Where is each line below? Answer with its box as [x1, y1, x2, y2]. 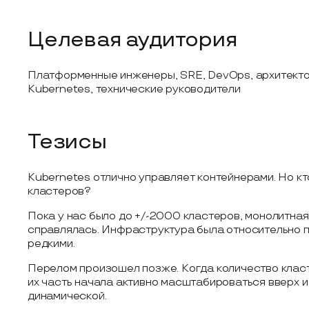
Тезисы [28, 130, 107, 154]
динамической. [28, 290, 107, 303]
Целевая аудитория [28, 28, 237, 52]
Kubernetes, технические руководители [28, 83, 241, 96]
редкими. [28, 237, 75, 250]
